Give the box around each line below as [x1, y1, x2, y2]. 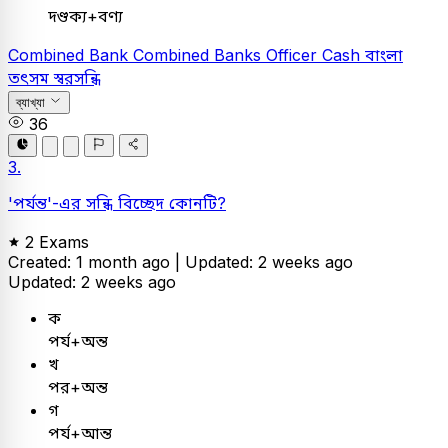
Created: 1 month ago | [8, 251, 185, 272]
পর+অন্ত [48, 376, 108, 397]
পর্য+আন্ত [48, 422, 112, 443]
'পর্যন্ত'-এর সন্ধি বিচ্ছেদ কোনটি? [8, 192, 226, 213]
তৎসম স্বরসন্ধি [8, 68, 101, 89]
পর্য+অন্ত [48, 330, 108, 351]
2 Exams [25, 231, 89, 252]
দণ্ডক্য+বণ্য [48, 6, 123, 27]
